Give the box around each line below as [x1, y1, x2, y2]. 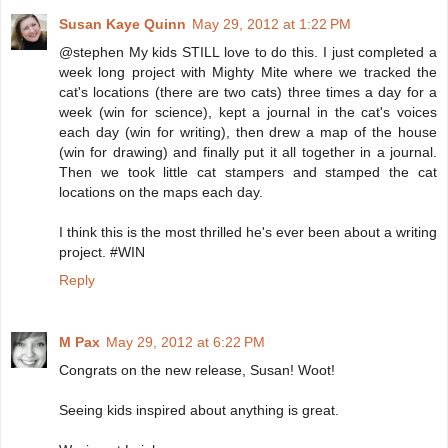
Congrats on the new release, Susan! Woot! [59, 362, 335, 379]
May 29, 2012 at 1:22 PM [192, 16, 351, 33]
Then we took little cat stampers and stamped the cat [59, 164, 437, 181]
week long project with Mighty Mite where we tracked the [59, 64, 437, 81]
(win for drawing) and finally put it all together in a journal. [59, 144, 437, 161]
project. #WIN [59, 244, 145, 261]
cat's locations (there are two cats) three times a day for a [59, 84, 437, 101]
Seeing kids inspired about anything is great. [59, 402, 339, 419]
